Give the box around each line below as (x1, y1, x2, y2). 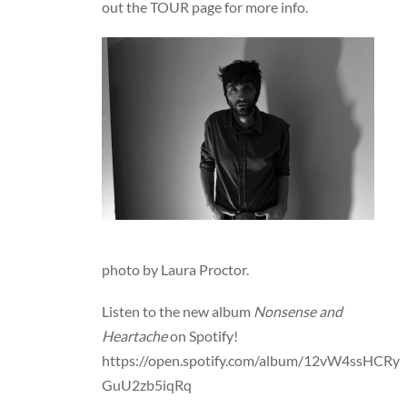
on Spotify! (167, 326, 239, 344)
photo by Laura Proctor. (102, 260, 250, 278)
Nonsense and (253, 302, 343, 320)
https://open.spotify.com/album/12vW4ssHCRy (102, 351, 401, 369)
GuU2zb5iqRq (102, 375, 193, 393)
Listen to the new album (102, 302, 254, 320)
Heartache (102, 326, 168, 344)
